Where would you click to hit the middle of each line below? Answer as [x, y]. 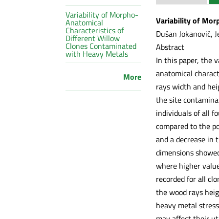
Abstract [170, 47]
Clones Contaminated [101, 46]
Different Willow [93, 38]
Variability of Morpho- [102, 14]
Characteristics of [95, 30]
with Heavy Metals [97, 54]
